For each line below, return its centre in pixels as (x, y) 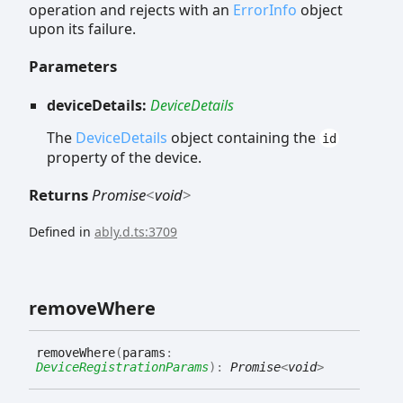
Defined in (62, 232)
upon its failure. (82, 29)
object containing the (243, 137)
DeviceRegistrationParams (122, 367)
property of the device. (124, 157)
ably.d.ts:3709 (136, 232)
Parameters (73, 67)
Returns (60, 194)
